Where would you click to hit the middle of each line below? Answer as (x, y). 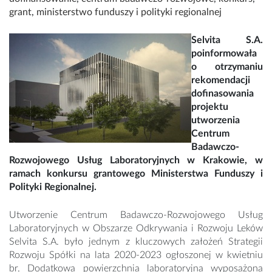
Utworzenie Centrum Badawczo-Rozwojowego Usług (136, 215)
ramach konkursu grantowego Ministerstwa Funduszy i (136, 174)
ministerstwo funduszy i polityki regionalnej (129, 12)
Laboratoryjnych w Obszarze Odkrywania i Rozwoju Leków (136, 229)
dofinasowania (223, 94)
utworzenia (216, 121)
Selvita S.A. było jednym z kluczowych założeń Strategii (136, 242)
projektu (210, 107)
